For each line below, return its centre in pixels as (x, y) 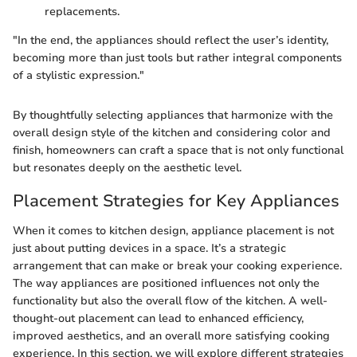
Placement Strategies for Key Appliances (176, 200)
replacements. (82, 11)
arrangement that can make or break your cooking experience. (177, 266)
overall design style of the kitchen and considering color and (172, 132)
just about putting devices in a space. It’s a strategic (149, 249)
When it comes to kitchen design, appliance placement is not (173, 231)
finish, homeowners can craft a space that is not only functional (178, 150)
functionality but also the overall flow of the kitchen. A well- (170, 301)
